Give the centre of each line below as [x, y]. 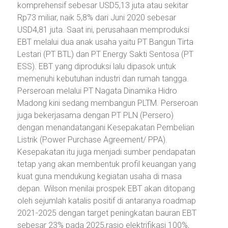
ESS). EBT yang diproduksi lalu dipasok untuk [97, 66]
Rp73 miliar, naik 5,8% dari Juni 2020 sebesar [97, 17]
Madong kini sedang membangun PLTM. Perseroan [108, 103]
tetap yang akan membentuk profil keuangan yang [107, 164]
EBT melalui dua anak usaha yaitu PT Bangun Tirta [105, 42]
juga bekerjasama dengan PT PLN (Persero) [95, 115]
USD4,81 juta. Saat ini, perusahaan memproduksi [103, 30]
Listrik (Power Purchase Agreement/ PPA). [92, 139]
